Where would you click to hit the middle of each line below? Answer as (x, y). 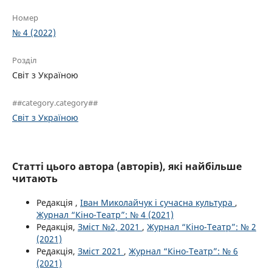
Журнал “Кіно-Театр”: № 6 (183, 251)
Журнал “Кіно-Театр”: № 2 (202, 226)
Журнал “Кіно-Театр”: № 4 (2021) (105, 214)
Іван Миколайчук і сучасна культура (158, 202)
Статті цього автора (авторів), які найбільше (127, 166)
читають (35, 178)
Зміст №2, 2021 (110, 226)
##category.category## (55, 102)
